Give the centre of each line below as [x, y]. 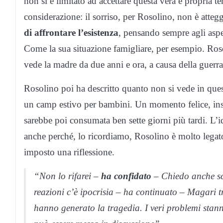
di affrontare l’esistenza [71, 33]
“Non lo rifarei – [67, 176]
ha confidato [126, 176]
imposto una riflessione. [69, 152]
